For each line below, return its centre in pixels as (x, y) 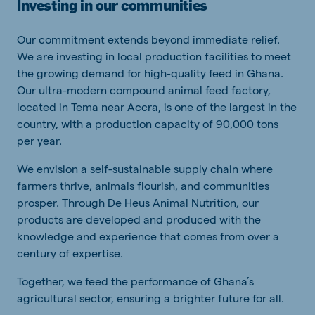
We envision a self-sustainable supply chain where (145, 169)
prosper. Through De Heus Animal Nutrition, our (138, 202)
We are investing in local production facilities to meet (154, 56)
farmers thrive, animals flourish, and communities (143, 186)
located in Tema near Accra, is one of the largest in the (157, 107)
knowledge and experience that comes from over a (148, 236)
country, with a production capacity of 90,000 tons (148, 124)
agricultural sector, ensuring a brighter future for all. (153, 298)
